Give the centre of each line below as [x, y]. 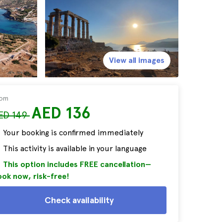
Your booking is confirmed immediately [73, 133]
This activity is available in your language [75, 148]
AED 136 [61, 113]
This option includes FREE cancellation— [77, 164]
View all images [137, 60]
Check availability [79, 200]
